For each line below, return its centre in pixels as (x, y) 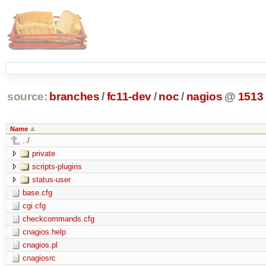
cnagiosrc (39, 258)
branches (75, 97)
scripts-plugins (57, 166)
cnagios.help (44, 232)
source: (27, 97)
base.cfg (37, 192)
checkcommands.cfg (58, 218)
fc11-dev (129, 97)
